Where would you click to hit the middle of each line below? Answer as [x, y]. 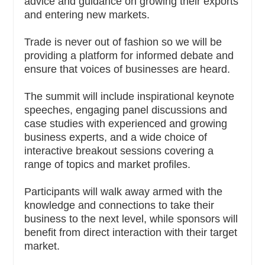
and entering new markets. [87, 14]
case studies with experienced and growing [126, 123]
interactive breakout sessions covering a [119, 151]
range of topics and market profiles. [107, 164]
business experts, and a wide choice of [116, 137]
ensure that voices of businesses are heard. [127, 69]
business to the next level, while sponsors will [131, 219]
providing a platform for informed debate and [129, 55]
